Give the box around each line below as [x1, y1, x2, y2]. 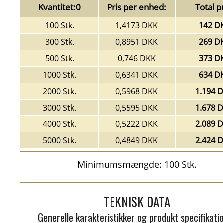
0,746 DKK [117, 53, 156, 64]
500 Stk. [45, 53, 74, 64]
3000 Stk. [43, 102, 77, 113]
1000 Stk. [43, 69, 77, 80]
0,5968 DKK [115, 86, 158, 97]
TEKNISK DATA [104, 192, 170, 211]
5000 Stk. [43, 135, 77, 146]
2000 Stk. [43, 86, 77, 97]
